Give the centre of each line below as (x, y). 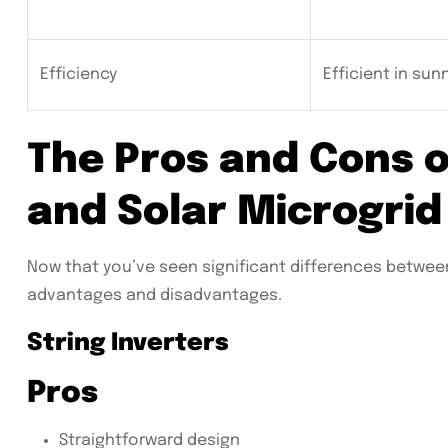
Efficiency (78, 75)
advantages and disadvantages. (154, 296)
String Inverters (128, 344)
